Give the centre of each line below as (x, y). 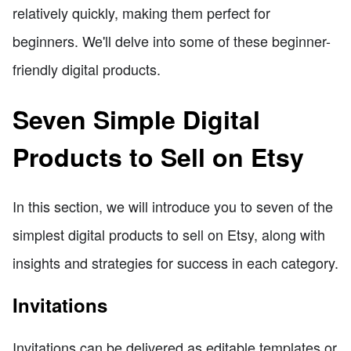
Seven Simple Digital (136, 119)
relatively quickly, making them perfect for (141, 13)
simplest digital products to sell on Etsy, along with (169, 235)
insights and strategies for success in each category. (175, 263)
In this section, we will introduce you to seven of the (173, 206)
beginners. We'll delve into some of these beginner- (172, 41)
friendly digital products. (87, 69)
